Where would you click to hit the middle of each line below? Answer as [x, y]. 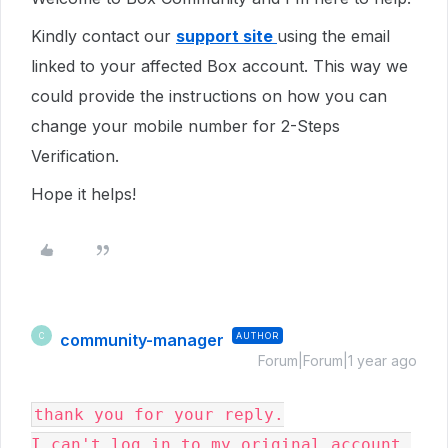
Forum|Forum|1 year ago [337, 360]
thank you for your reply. [159, 414]
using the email [333, 36]
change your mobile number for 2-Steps [185, 126]
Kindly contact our [103, 36]
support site [226, 36]
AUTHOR [257, 335]
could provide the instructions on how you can [209, 96]
